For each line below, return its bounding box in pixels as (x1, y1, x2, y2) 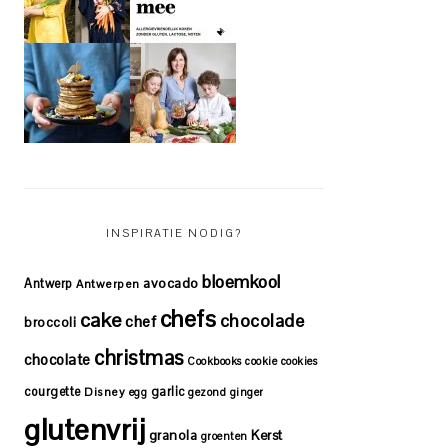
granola (148, 426, 197, 444)
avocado (143, 273, 199, 292)
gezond (188, 384, 226, 399)
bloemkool (202, 270, 281, 293)
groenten (200, 428, 248, 443)
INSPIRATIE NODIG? (106, 225, 242, 240)
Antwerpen (76, 275, 140, 291)
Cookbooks (187, 353, 242, 368)
